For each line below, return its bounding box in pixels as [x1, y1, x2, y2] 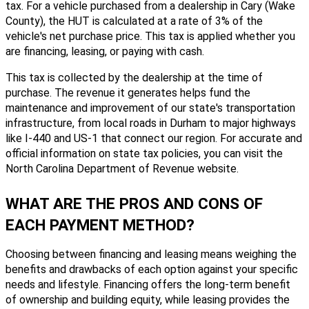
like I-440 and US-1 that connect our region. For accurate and [6, 131, 302, 145]
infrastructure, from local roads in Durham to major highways [6, 116, 296, 130]
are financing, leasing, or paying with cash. [6, 44, 204, 58]
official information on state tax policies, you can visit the [6, 146, 283, 160]
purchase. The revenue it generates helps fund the [6, 86, 250, 99]
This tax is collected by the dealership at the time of [6, 70, 263, 84]
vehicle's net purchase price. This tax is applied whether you [6, 29, 295, 43]
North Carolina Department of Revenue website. [6, 161, 239, 175]
